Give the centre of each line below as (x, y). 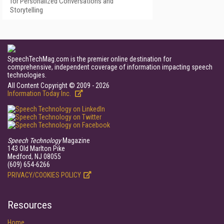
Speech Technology (34, 140)
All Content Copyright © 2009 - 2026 (58, 85)
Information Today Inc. (40, 93)
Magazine (75, 140)
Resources (30, 205)
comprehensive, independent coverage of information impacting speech (110, 67)
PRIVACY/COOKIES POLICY (44, 175)
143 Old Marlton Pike (36, 148)
